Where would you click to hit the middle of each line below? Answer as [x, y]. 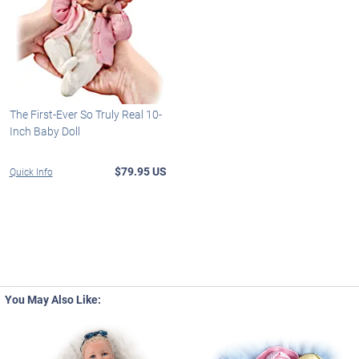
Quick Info [31, 171]
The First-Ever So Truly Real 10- [85, 114]
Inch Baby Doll [44, 131]
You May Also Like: [52, 299]
